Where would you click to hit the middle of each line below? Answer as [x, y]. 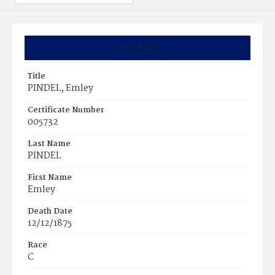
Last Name [49, 144]
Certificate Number [66, 110]
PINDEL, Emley [60, 88]
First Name [50, 178]
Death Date [50, 211]
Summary [137, 48]
